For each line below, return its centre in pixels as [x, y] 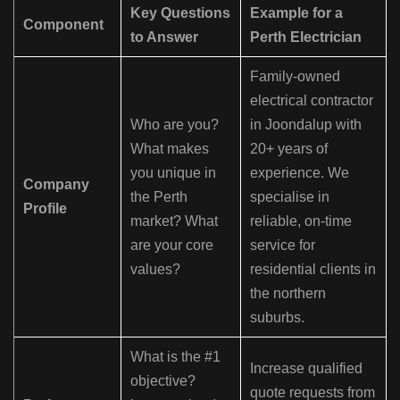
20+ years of [289, 149]
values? [155, 270]
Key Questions [180, 13]
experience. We [300, 173]
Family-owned [295, 77]
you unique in [173, 173]
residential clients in [313, 270]
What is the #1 [175, 357]
